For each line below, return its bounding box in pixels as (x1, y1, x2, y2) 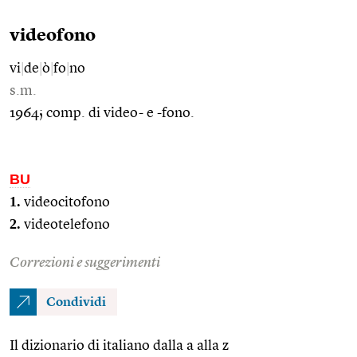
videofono (10, 26, 96, 45)
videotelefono (21, 217, 110, 232)
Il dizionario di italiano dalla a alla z (10, 338, 229, 353)
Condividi (46, 296, 106, 309)
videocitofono (21, 194, 110, 210)
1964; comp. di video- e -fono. (10, 105, 194, 120)
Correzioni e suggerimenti (10, 255, 160, 270)
